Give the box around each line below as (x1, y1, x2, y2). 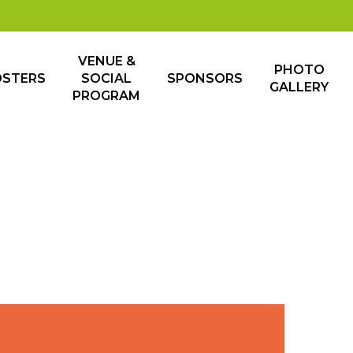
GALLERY (269, 80, 329, 95)
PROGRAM (72, 88, 140, 103)
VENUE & (77, 54, 136, 69)
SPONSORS (167, 71, 243, 86)
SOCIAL (81, 71, 132, 86)
